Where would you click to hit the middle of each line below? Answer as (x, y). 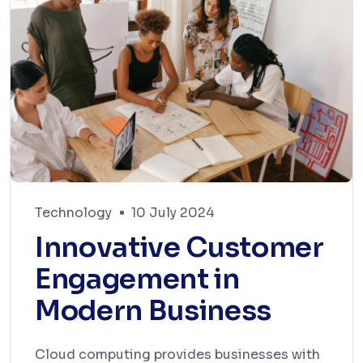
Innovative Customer (179, 248)
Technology (73, 213)
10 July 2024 (173, 213)
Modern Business (153, 311)
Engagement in (137, 280)
